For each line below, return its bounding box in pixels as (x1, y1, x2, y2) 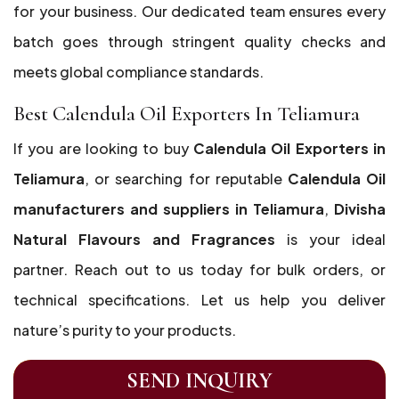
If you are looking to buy (13, 139, 193, 158)
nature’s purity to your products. (13, 321, 236, 339)
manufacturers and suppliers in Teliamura (13, 199, 324, 218)
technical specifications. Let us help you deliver (13, 290, 386, 309)
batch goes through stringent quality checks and (13, 32, 386, 51)
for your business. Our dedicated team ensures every (13, 2, 386, 20)
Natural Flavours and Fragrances (13, 230, 275, 248)
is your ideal (275, 230, 386, 248)
